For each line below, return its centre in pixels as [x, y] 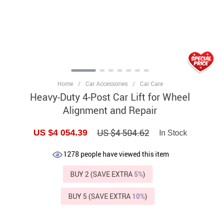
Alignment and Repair [110, 110]
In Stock [173, 133]
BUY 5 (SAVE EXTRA [100, 196]
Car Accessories [106, 84]
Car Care [151, 84]
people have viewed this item [124, 154]
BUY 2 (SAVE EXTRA [102, 174]
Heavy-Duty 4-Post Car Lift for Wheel [110, 97]
